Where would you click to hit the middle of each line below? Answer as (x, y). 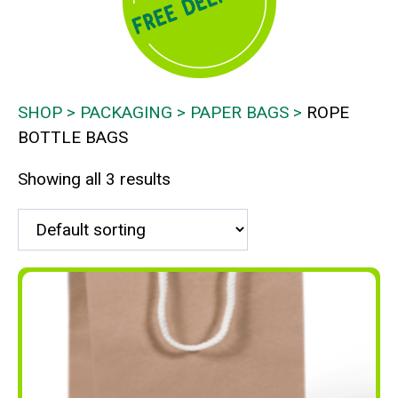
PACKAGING (126, 112)
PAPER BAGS (239, 112)
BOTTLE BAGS (73, 137)
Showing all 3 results (94, 179)
